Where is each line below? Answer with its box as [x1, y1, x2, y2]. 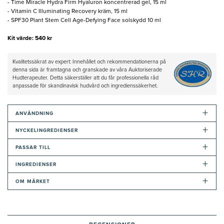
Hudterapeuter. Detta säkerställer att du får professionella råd [12, 74, 158, 80]
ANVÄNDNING [15, 110, 53, 116]
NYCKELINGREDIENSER [15, 127, 78, 133]
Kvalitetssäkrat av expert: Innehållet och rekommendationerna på [12, 58, 166, 64]
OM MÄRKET [15, 178, 50, 184]
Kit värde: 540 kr [7, 35, 52, 41]
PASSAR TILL [15, 144, 50, 150]
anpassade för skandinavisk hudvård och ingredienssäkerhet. [12, 82, 158, 88]
